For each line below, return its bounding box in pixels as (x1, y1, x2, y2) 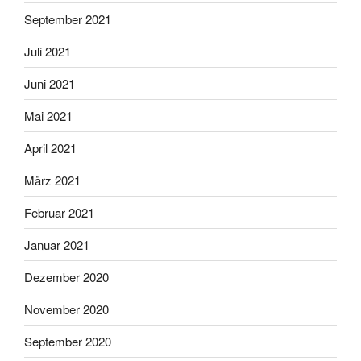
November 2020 (24, 300, 109, 317)
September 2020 (24, 332, 111, 350)
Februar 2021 (24, 203, 94, 221)
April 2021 (24, 139, 77, 156)
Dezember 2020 (24, 268, 109, 285)
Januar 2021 (24, 235, 89, 253)
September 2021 (24, 10, 111, 27)
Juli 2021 (24, 42, 71, 60)
